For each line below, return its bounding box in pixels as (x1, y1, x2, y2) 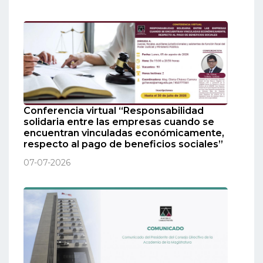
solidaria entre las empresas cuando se (23, 116, 214, 127)
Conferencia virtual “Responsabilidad (23, 104, 204, 116)
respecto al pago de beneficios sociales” (23, 138, 223, 150)
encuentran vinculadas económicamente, (23, 127, 224, 139)
